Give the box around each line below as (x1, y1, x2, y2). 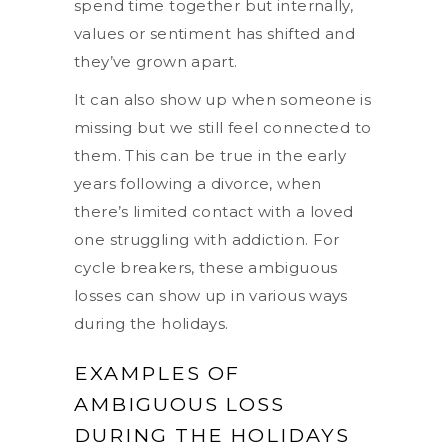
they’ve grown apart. (74, 51, 238, 71)
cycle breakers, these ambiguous (74, 257, 338, 277)
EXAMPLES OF (74, 360, 241, 385)
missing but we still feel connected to (74, 117, 372, 137)
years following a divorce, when (74, 173, 322, 193)
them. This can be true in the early (74, 145, 347, 165)
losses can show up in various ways (74, 285, 348, 305)
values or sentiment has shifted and (74, 23, 356, 43)
